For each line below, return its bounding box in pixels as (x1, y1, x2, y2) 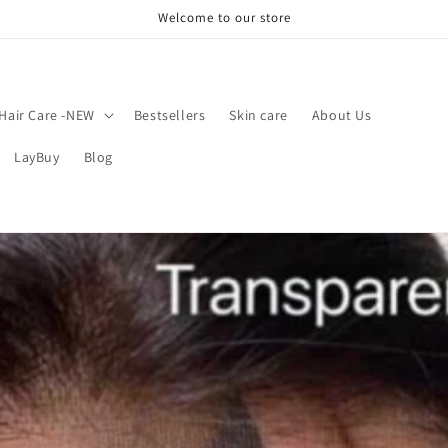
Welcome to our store (157, 9, 291, 26)
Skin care (229, 105, 288, 124)
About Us (311, 105, 372, 124)
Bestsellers (133, 105, 206, 124)
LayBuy (13, 147, 60, 166)
